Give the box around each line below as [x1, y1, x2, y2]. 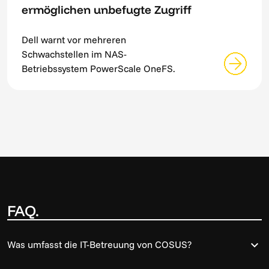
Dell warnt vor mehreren [22, 34, 126, 46]
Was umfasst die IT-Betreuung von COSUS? [7, 238, 192, 251]
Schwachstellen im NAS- [22, 48, 127, 61]
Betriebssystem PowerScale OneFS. [22, 62, 175, 75]
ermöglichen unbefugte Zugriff [22, 2, 192, 17]
